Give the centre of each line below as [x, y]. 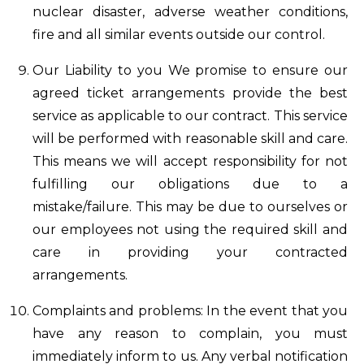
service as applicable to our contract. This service [190, 116]
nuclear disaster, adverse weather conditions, [190, 12]
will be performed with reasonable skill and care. [190, 139]
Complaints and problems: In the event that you [190, 311]
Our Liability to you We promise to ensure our [190, 70]
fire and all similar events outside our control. [179, 35]
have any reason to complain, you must [190, 334]
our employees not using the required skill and [190, 230]
